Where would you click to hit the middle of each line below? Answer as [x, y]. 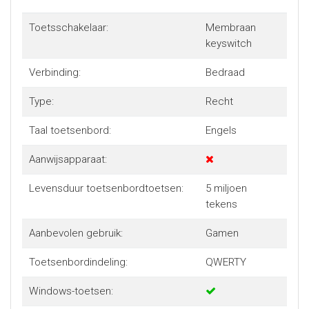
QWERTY [226, 262]
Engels [221, 131]
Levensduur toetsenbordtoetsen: [106, 189]
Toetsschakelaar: [68, 28]
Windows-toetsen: [71, 291]
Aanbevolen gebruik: [76, 233]
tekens [221, 205]
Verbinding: [54, 73]
